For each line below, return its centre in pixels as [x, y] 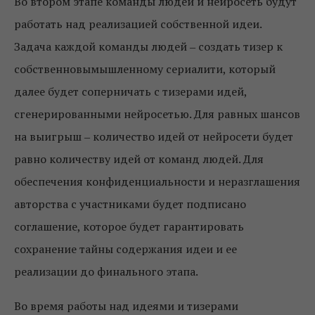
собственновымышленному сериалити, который [145, 69]
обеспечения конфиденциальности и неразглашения [157, 181]
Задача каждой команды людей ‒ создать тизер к [148, 46]
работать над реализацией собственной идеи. [138, 24]
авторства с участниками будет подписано [130, 204]
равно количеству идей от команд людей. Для [139, 159]
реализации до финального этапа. [106, 271]
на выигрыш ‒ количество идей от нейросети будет [154, 136]
